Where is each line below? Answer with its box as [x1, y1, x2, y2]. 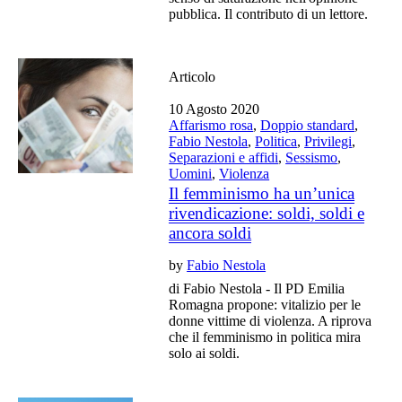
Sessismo [285, 149, 338, 165]
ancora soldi [169, 223, 252, 242]
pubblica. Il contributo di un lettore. [169, 5, 369, 22]
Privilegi [304, 133, 353, 149]
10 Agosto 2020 [169, 100, 260, 117]
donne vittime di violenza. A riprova [169, 312, 372, 328]
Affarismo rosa [169, 117, 254, 133]
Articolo [169, 68, 216, 84]
